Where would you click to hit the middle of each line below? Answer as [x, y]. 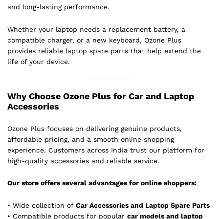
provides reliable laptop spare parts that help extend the [104, 51]
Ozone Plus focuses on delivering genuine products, [95, 128]
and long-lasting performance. [58, 7]
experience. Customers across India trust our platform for [106, 150]
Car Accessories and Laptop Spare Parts [143, 206]
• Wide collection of [42, 206]
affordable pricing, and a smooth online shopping [91, 139]
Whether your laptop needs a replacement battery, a [96, 29]
